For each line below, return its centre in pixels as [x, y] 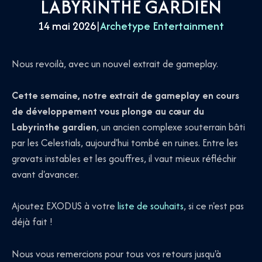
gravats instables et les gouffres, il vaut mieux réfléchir [124, 159]
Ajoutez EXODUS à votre [65, 206]
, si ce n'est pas [214, 206]
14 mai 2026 [67, 26]
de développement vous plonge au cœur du [108, 111]
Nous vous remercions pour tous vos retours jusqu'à [116, 254]
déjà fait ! [32, 222]
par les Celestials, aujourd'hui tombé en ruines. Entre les [125, 143]
